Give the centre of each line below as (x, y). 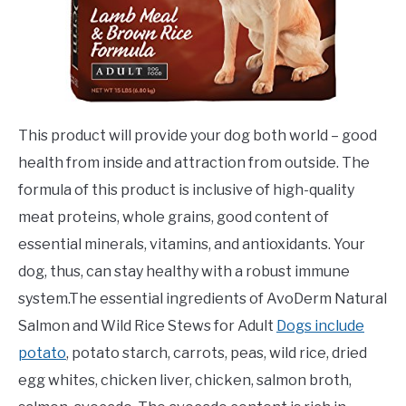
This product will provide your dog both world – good (198, 136)
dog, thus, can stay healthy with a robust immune (184, 272)
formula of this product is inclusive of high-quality (186, 190)
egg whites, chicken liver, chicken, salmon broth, (185, 381)
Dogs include (320, 326)
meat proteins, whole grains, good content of (174, 217)
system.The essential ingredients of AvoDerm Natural (203, 299)
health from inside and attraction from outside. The (194, 163)
